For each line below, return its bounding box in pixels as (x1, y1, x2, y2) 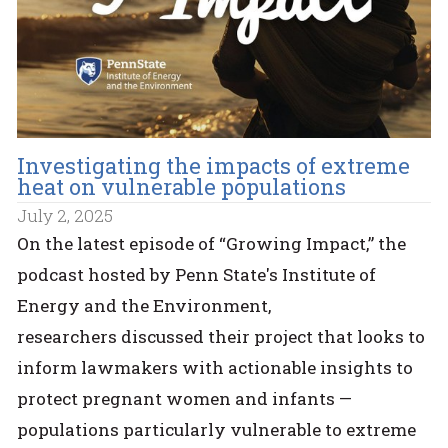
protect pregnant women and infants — (17, 387, 353, 411)
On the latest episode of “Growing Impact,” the (17, 232, 407, 256)
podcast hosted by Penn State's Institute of (17, 263, 377, 287)
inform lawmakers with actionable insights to (17, 356, 414, 380)
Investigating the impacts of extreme (17, 151, 411, 181)
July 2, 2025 (17, 204, 114, 228)
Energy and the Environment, (17, 294, 272, 318)
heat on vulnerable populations (17, 172, 347, 202)
